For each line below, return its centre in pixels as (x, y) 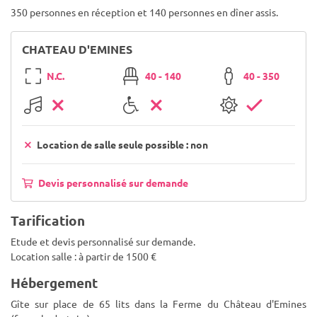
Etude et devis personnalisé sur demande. (103, 241)
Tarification (48, 220)
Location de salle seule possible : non (121, 144)
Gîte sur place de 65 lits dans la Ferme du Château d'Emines (158, 304)
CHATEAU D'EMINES (77, 49)
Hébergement (54, 283)
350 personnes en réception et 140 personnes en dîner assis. (144, 12)
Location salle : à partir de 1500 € (83, 256)
